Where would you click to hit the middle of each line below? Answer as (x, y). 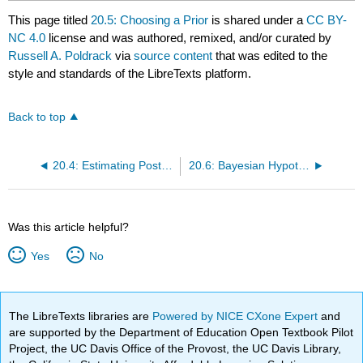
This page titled (50, 19)
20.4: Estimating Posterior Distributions (167, 165)
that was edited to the (270, 55)
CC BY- (327, 19)
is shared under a (258, 19)
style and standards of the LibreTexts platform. (130, 73)
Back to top (37, 117)
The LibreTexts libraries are (81, 316)
